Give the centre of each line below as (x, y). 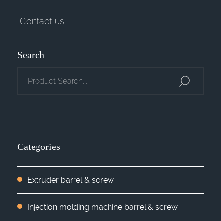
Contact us (42, 21)
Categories (39, 146)
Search (31, 55)
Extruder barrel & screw (71, 180)
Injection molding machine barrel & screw (102, 207)
